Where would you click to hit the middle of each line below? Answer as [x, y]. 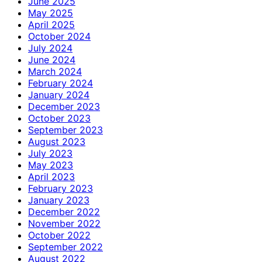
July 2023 [50, 153]
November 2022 [64, 223]
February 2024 [61, 83]
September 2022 [65, 247]
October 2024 [59, 36]
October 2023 [59, 118]
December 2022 [64, 211]
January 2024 [59, 94]
